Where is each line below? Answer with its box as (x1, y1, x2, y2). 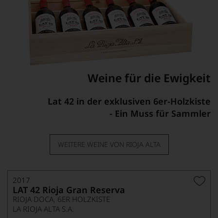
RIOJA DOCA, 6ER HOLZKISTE (13, 194, 110, 204)
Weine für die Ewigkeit (88, 70, 211, 86)
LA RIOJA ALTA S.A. (13, 203, 74, 214)
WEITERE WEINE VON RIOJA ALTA (57, 139, 161, 149)
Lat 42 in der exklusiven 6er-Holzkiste (48, 95, 211, 107)
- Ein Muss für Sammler (109, 107, 211, 119)
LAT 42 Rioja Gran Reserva (13, 183, 125, 196)
